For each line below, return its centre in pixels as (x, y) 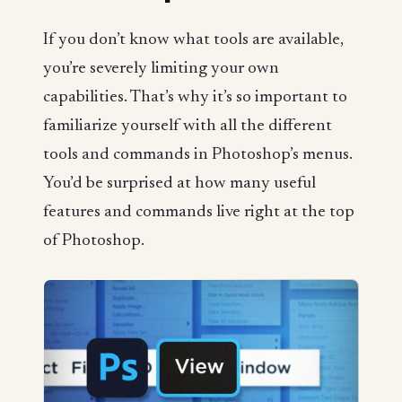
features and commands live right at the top (199, 212)
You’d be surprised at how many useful (179, 183)
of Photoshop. (94, 240)
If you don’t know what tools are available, (193, 39)
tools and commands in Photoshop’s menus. (198, 154)
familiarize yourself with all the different (188, 126)
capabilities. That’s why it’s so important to (195, 97)
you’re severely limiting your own (161, 68)
